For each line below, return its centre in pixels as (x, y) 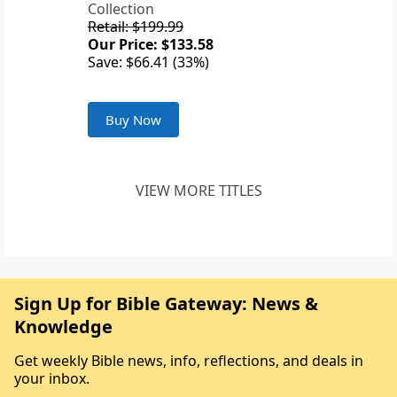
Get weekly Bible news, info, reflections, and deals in (189, 361)
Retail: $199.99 (136, 27)
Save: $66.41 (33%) (148, 62)
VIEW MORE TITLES (198, 191)
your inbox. (52, 379)
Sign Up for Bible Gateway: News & (166, 304)
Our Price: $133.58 (151, 45)
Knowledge (63, 327)
